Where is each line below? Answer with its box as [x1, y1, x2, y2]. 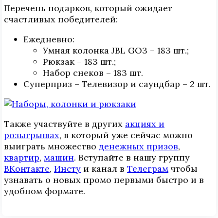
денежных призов [99, 140, 178, 152]
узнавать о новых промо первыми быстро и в [4, 174, 204, 185]
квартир [4, 151, 39, 163]
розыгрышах [4, 129, 59, 141]
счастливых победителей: [4, 13, 118, 25]
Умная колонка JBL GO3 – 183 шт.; [43, 44, 189, 56]
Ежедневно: [23, 33, 74, 45]
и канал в [81, 163, 127, 174]
